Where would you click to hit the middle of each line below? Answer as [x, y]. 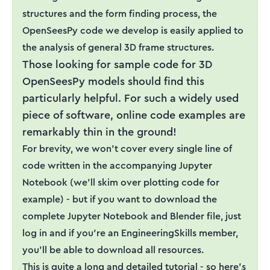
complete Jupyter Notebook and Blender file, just [132, 216]
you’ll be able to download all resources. [113, 250]
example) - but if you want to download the [120, 199]
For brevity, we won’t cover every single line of [127, 148]
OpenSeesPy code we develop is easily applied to [133, 30]
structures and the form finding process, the [120, 13]
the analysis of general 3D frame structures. [118, 47]
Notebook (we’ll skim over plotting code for [121, 182]
